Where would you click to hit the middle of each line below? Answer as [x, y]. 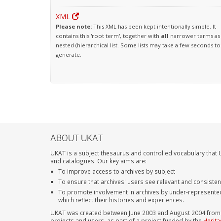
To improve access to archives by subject [117, 171]
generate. [69, 55]
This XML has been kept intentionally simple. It [154, 26]
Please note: [74, 26]
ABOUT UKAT [77, 138]
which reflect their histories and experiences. [121, 200]
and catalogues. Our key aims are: [98, 161]
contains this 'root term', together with [108, 36]
